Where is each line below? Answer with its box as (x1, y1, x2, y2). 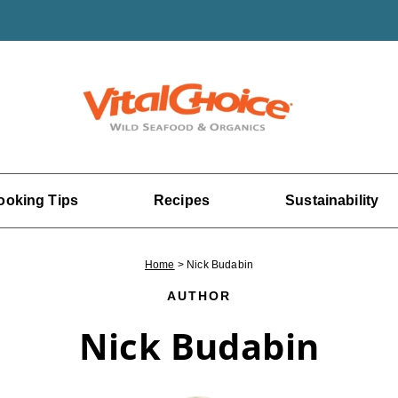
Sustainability (285, 193, 379, 208)
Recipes (154, 193, 211, 208)
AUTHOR (166, 289, 232, 303)
